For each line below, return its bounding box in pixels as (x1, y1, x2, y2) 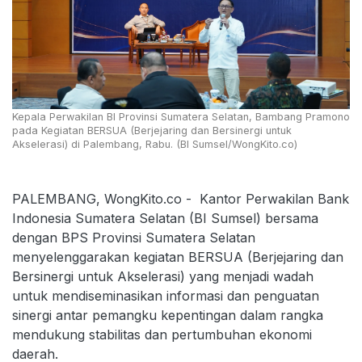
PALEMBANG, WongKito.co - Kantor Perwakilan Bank (12, 190, 349, 207)
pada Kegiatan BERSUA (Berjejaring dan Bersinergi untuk (12, 124, 292, 137)
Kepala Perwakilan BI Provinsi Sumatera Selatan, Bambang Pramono (12, 110, 350, 123)
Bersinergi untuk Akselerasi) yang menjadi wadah (12, 267, 314, 284)
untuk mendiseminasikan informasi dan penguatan (12, 287, 319, 304)
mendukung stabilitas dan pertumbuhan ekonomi (12, 326, 312, 343)
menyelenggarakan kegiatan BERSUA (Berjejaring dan (12, 248, 343, 265)
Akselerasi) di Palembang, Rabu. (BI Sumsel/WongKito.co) (12, 137, 297, 150)
